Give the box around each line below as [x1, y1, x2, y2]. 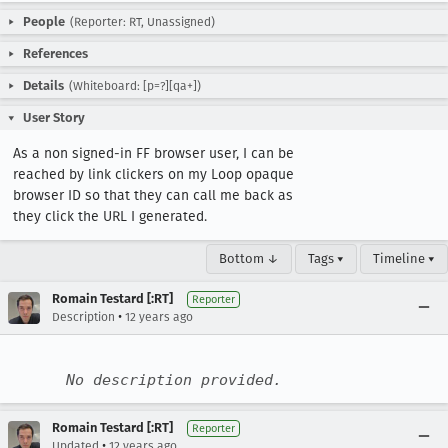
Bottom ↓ [219, 251, 279, 266]
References [23, 46, 88, 61]
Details [23, 78, 64, 93]
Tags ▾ [308, 251, 344, 266]
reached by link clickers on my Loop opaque [13, 166, 294, 183]
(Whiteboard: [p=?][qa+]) [69, 79, 201, 93]
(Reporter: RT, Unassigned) [70, 15, 215, 29]
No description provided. [66, 371, 282, 389]
